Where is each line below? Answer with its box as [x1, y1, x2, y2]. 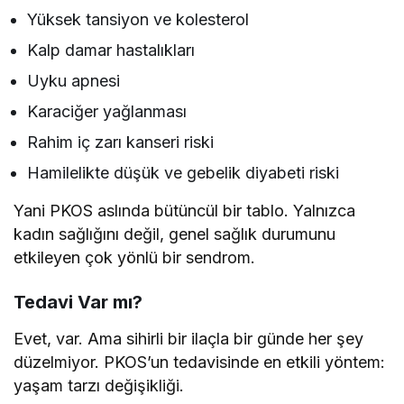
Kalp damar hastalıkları [27, 41, 196, 60]
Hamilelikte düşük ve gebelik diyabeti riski [27, 163, 340, 183]
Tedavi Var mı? [14, 291, 142, 314]
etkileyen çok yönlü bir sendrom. [14, 248, 256, 268]
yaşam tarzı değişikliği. [14, 376, 185, 396]
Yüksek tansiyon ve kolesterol [27, 10, 250, 30]
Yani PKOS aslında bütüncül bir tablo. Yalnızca [14, 201, 356, 221]
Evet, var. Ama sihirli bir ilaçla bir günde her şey [14, 329, 364, 349]
